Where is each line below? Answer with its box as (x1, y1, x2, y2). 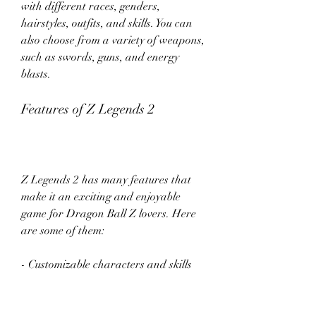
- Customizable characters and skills (21, 257, 192, 272)
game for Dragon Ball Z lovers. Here (21, 207, 196, 221)
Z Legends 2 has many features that (21, 173, 191, 187)
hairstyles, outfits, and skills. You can (21, 16, 193, 30)
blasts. (21, 67, 51, 81)
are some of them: (21, 224, 104, 238)
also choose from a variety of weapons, (21, 33, 205, 47)
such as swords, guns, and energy (21, 50, 179, 64)
